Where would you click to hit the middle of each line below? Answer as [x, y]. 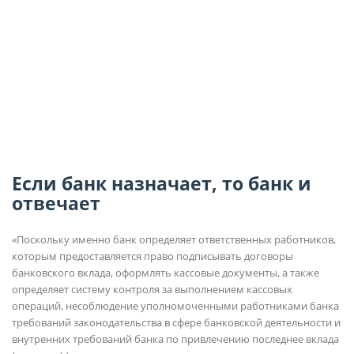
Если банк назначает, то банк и [162, 183]
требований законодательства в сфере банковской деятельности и [176, 323]
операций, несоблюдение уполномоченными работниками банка [175, 306]
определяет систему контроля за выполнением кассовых [152, 290]
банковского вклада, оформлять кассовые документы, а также [166, 273]
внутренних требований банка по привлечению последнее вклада [175, 339]
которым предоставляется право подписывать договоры [153, 256]
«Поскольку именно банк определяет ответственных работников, [174, 240]
